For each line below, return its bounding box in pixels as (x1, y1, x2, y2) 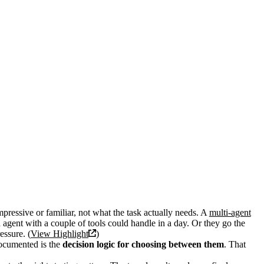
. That (223, 239, 246, 249)
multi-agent (209, 207, 251, 217)
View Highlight (31, 228, 88, 239)
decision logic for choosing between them (62, 239, 224, 249)
